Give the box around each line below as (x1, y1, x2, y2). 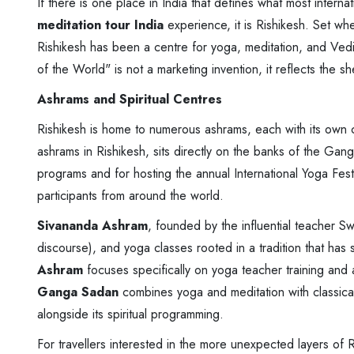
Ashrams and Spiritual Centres (37, 89, 222, 108)
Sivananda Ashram (37, 216, 148, 235)
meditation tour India (37, 15, 164, 34)
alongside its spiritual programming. (37, 304, 224, 323)
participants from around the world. (37, 186, 224, 205)
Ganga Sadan (37, 282, 119, 301)
